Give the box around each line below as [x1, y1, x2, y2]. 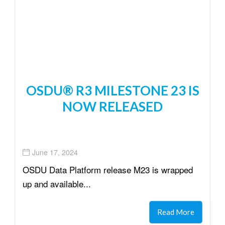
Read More [157, 207, 194, 216]
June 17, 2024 [32, 147, 78, 158]
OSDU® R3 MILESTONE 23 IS [26, 82, 199, 98]
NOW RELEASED [62, 98, 163, 115]
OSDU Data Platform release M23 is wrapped [23, 163, 193, 176]
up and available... [23, 177, 91, 190]
